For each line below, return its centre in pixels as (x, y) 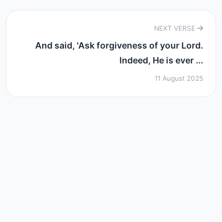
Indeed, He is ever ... (161, 60)
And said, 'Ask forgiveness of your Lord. (119, 45)
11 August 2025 (179, 78)
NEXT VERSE (176, 28)
